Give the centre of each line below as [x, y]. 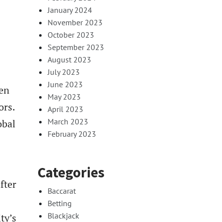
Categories [71, 172]
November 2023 [75, 22]
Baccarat [62, 191]
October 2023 [71, 34]
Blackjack [63, 215]
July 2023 [64, 72]
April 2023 [65, 109]
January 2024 [70, 10]
